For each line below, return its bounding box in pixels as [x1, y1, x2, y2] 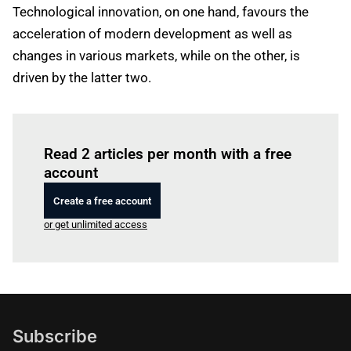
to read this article [148, 126, 230, 138]
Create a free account [53, 194, 151, 207]
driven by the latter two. [13, 70, 151, 85]
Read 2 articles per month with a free [44, 145, 291, 163]
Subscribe [13, 326, 97, 346]
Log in [121, 126, 148, 138]
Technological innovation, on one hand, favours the [13, 4, 309, 20]
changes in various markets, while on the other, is [13, 48, 300, 63]
